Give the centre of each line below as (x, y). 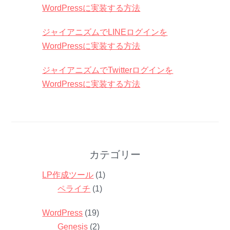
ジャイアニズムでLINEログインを (105, 32)
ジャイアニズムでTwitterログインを (108, 70)
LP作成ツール (68, 175)
